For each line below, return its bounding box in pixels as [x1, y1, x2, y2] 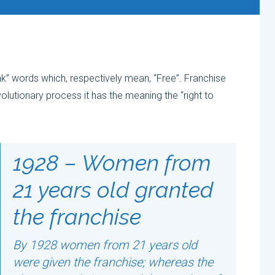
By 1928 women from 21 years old [12, 238, 197, 253]
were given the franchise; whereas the [12, 255, 213, 270]
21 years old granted [12, 177, 214, 203]
